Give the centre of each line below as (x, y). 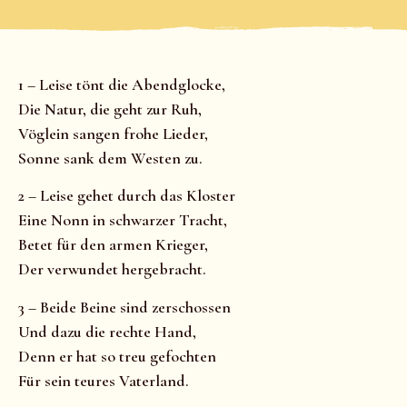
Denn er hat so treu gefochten (117, 356)
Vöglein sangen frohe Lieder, (113, 134)
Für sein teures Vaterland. (104, 380)
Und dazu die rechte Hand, (107, 331)
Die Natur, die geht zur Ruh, (110, 109)
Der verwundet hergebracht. (112, 269)
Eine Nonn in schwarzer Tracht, (123, 220)
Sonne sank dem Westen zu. (110, 158)
